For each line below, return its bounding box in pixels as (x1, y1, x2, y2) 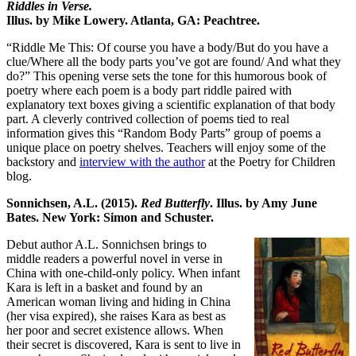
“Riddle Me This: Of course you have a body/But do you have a (6, 40, 328, 54)
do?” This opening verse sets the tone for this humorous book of (6, 68, 327, 83)
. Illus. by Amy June (210, 195, 317, 210)
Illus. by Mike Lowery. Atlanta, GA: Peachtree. (6, 13, 260, 27)
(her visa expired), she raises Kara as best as (6, 308, 226, 323)
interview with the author (79, 154, 205, 168)
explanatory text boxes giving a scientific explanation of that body (6, 97, 335, 111)
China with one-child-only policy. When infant (6, 265, 240, 280)
